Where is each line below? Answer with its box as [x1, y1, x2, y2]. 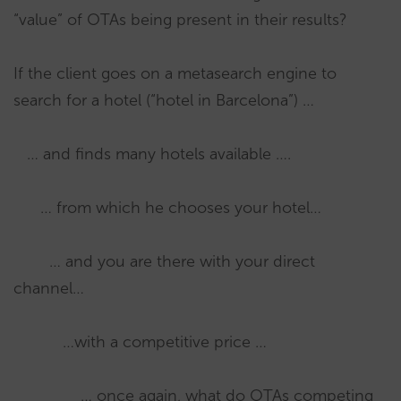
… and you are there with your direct [13, 251, 315, 271]
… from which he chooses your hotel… [13, 197, 321, 218]
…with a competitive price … [13, 331, 267, 352]
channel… [13, 277, 84, 298]
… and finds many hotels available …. [13, 143, 291, 164]
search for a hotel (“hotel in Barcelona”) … [13, 90, 314, 110]
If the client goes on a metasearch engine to [13, 63, 337, 83]
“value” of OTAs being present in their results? [13, 9, 347, 30]
